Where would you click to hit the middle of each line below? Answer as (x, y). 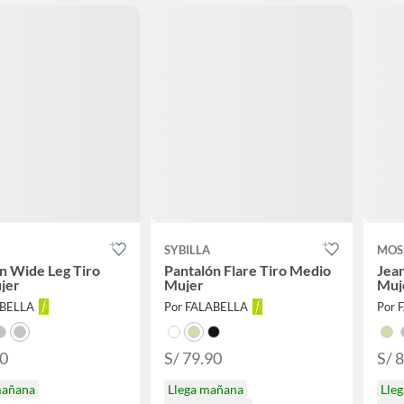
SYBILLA (187, 250)
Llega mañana (205, 390)
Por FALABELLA (206, 307)
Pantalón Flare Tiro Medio (247, 271)
